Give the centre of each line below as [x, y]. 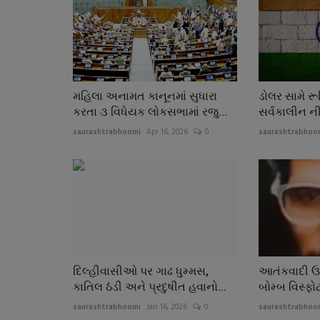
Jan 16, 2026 [167, 307]
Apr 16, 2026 [167, 132]
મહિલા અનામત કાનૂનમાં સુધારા [145, 96]
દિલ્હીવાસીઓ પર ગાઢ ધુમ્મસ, [141, 271]
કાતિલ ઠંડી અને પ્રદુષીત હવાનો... [150, 287]
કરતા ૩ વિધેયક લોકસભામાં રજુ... [150, 111]
